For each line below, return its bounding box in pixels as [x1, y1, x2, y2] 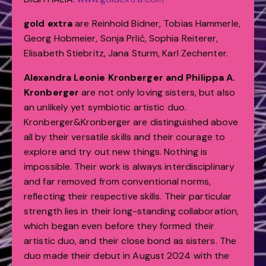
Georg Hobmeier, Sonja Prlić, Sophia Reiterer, [24, 32, 218, 45]
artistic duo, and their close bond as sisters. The [24, 235, 237, 248]
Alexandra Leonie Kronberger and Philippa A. [24, 71, 236, 84]
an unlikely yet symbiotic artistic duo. [24, 101, 186, 114]
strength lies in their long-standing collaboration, [24, 205, 239, 218]
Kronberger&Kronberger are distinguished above [24, 116, 239, 129]
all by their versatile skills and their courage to [24, 131, 226, 144]
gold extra [24, 17, 75, 30]
